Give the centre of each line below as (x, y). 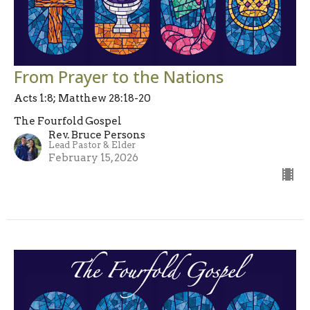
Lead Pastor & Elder (92, 145)
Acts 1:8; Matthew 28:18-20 (82, 98)
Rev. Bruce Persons (97, 135)
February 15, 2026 (93, 157)
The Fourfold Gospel (68, 121)
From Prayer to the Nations (119, 76)
